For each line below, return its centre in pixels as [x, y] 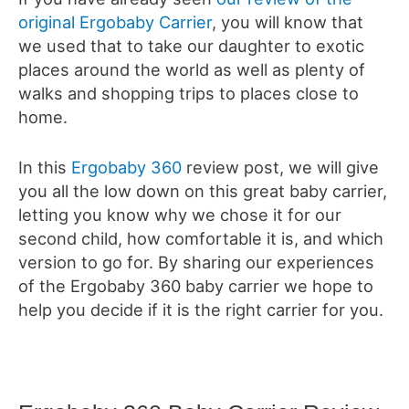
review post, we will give [280, 168]
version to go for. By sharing [132, 262]
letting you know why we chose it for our [180, 215]
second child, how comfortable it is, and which [201, 239]
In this [45, 168]
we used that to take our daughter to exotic [191, 45]
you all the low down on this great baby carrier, [203, 191]
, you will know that [288, 21]
